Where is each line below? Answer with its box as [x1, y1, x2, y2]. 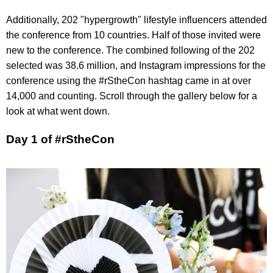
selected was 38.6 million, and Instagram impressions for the [6, 60, 266, 71]
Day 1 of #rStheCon [6, 132, 115, 146]
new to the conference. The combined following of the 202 [6, 45, 255, 56]
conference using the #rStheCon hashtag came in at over [6, 76, 251, 87]
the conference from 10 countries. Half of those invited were [6, 30, 261, 41]
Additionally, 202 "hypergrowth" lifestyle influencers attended [6, 15, 267, 26]
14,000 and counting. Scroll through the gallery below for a [6, 91, 257, 102]
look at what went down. [6, 106, 110, 117]
